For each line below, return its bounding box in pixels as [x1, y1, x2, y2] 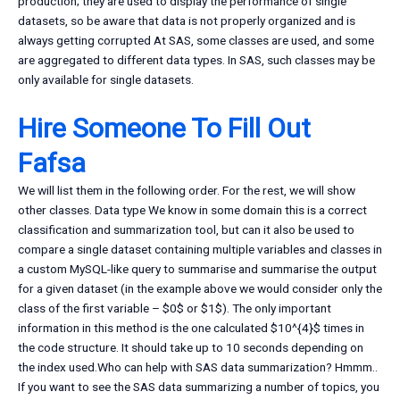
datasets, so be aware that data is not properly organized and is [18, 13, 355, 29]
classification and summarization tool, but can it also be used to [18, 222, 354, 237]
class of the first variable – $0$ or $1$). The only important [18, 301, 331, 316]
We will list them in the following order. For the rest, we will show [18, 183, 355, 198]
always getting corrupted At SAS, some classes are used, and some [18, 33, 374, 48]
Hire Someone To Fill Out [18, 112, 311, 145]
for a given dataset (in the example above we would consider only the [18, 281, 382, 296]
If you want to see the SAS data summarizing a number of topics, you [18, 379, 379, 395]
